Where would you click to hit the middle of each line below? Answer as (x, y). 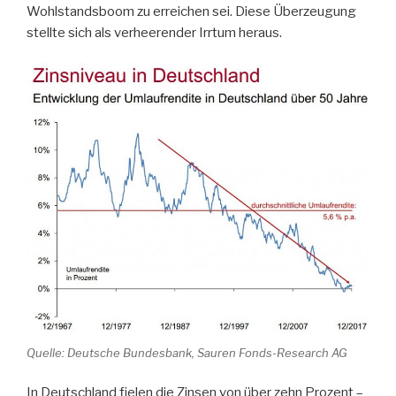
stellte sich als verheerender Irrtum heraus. (154, 32)
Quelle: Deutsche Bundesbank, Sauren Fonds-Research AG (187, 352)
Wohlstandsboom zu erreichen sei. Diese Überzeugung (191, 11)
